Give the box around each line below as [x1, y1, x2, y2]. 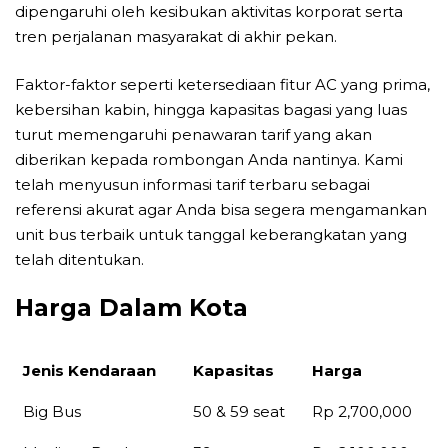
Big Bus [23, 401, 81, 421]
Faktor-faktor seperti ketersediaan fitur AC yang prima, [15, 74, 430, 94]
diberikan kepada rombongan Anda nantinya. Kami [15, 149, 403, 169]
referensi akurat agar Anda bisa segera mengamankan [15, 199, 427, 219]
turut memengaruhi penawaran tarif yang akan [15, 124, 372, 144]
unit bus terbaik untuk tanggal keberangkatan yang [15, 224, 407, 244]
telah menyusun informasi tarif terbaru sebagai [15, 174, 370, 194]
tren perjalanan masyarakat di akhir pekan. [15, 27, 337, 47]
